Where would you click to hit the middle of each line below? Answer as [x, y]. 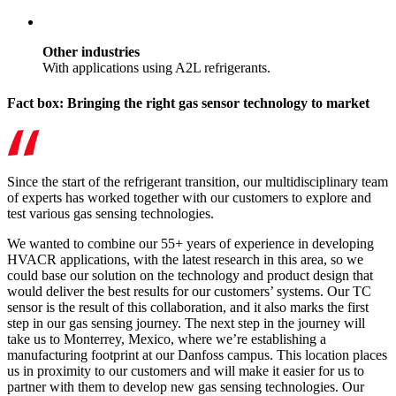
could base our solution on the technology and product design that [190, 275]
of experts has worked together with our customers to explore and [189, 198]
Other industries [91, 52]
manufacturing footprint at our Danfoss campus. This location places [197, 355]
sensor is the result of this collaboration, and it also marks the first [188, 307]
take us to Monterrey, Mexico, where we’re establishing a [167, 339]
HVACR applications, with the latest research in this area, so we [185, 259]
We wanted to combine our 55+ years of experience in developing [190, 244]
